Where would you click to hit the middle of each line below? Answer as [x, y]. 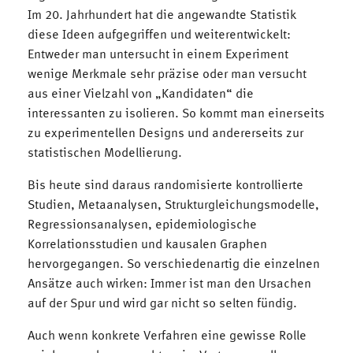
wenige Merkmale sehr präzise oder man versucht [167, 73]
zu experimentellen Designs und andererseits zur [165, 132]
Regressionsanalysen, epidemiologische [142, 223]
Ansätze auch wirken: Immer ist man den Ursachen [169, 282]
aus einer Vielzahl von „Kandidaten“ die [141, 93]
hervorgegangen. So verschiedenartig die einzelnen [174, 263]
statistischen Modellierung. [105, 152]
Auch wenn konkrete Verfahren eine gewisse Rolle [167, 334]
